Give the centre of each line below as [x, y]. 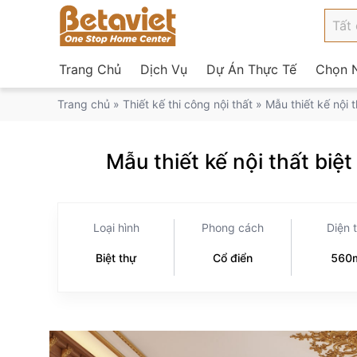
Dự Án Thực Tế [251, 69]
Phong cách [233, 228]
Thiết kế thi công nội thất [188, 104]
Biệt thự [116, 258]
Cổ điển [233, 258]
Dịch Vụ [164, 69]
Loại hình [116, 228]
